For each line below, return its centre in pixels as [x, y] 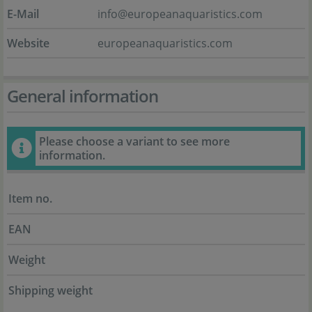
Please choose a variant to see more [134, 142]
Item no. [30, 199]
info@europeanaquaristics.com [180, 14]
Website [28, 44]
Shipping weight [50, 291]
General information [83, 96]
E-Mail [23, 14]
